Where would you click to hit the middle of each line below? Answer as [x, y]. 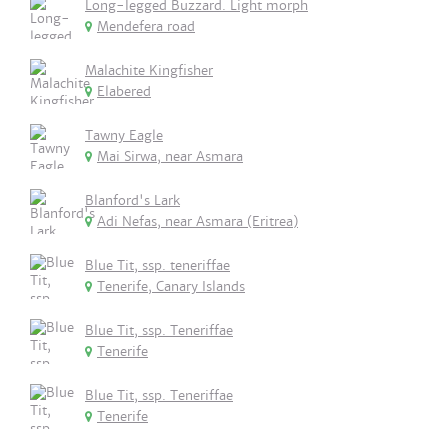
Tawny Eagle [124, 135]
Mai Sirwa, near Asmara [170, 156]
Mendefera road [146, 26]
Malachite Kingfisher [149, 70]
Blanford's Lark [132, 200]
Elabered [124, 91]
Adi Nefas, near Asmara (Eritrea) [197, 221]
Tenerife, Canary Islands [171, 286]
